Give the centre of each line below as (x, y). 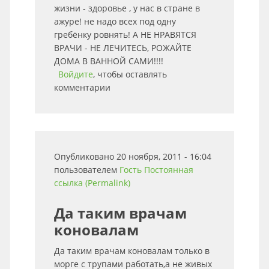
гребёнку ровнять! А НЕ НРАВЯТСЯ (125, 35)
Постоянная (169, 170)
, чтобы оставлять (130, 74)
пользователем (87, 170)
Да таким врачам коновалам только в (132, 251)
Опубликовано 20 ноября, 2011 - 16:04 (133, 156)
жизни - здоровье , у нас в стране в (127, 8)
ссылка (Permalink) (92, 183)
